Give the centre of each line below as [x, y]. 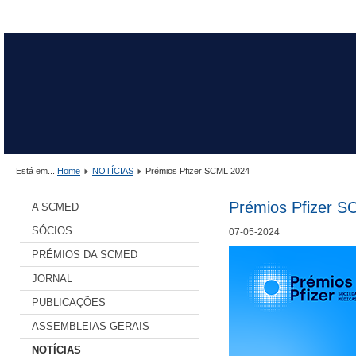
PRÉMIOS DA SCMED [85, 254]
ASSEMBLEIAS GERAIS [91, 326]
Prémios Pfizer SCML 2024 [197, 170]
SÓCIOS [52, 230]
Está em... [37, 170]
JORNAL [52, 278]
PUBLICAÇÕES [69, 302]
